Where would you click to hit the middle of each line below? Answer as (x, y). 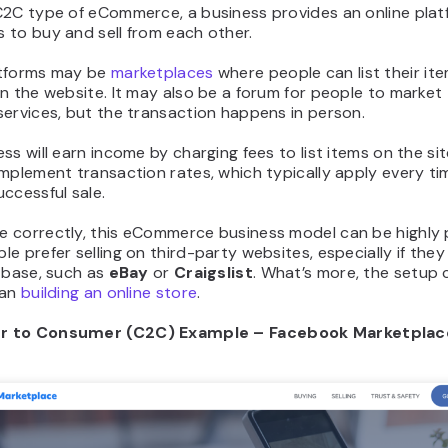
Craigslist (213, 273)
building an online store (109, 293)
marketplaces (162, 73)
